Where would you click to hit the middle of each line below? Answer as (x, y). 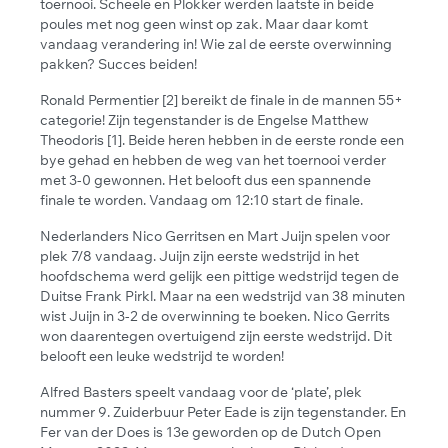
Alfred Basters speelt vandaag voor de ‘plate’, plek (201, 391)
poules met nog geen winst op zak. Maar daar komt (204, 23)
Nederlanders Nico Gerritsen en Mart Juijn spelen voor (215, 235)
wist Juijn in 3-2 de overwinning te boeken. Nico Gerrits (215, 315)
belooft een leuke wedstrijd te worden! (162, 355)
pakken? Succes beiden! (118, 63)
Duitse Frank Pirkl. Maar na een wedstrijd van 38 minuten (222, 295)
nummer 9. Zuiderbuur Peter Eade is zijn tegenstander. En (223, 411)
